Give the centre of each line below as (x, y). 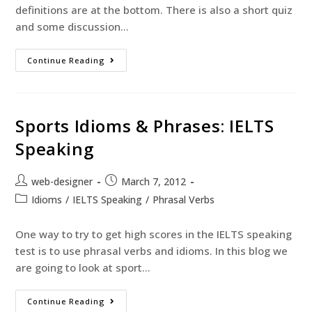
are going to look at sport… (83, 267)
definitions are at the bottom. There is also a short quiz (154, 10)
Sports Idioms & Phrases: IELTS (145, 126)
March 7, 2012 (154, 181)
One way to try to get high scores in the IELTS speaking (154, 234)
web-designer (62, 181)
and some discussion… (72, 26)
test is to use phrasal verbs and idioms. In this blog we (152, 251)
